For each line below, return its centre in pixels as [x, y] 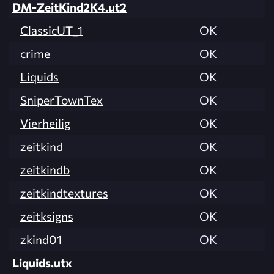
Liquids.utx [42, 262]
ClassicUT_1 [51, 30]
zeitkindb [45, 169]
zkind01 [41, 239]
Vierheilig [45, 123]
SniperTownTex [61, 99]
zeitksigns [47, 216]
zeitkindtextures [64, 192]
